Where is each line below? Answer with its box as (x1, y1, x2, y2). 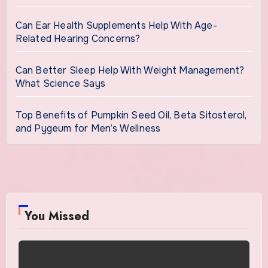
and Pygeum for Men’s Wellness (15, 121, 161, 135)
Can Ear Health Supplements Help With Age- (15, 19, 217, 32)
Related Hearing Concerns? (15, 32, 141, 45)
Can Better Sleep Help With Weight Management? (15, 63, 245, 77)
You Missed (24, 207, 89, 225)
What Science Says (15, 77, 105, 90)
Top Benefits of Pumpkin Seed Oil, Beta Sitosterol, (15, 108, 247, 121)
